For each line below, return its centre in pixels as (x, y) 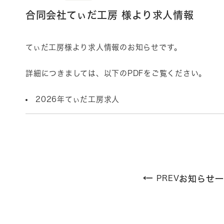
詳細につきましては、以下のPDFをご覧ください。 (116, 73)
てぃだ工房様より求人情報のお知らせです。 (104, 47)
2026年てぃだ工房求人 (77, 99)
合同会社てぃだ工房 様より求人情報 (110, 15)
